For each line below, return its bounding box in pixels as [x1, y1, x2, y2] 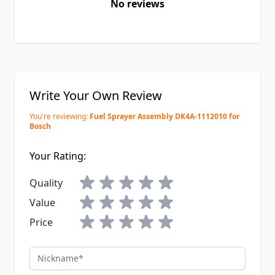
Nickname [29, 247, 76, 261]
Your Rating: [29, 149, 86, 163]
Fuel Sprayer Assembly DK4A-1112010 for [90, 111, 239, 122]
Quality [29, 176, 63, 190]
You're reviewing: [29, 111, 88, 122]
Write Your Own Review [29, 87, 162, 104]
